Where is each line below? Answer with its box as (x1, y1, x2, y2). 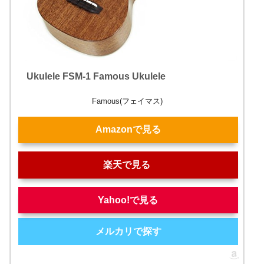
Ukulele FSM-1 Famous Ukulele (27, 71, 166, 81)
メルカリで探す (95, 226, 161, 237)
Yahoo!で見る (98, 194, 159, 205)
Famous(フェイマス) (91, 97, 163, 105)
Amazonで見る (95, 124, 161, 135)
